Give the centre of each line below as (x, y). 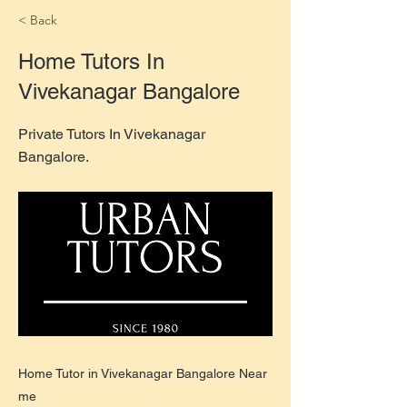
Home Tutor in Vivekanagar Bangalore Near (143, 373)
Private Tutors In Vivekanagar (112, 134)
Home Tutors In (91, 61)
